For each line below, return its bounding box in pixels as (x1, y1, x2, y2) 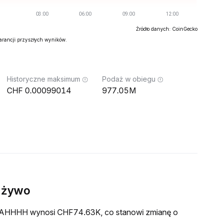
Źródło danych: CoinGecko (136, 26, 197, 32)
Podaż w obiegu (102, 75, 155, 83)
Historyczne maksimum (7, 75, 80, 83)
